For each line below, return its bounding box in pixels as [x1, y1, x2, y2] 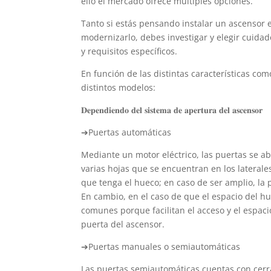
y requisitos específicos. [81, 45, 178, 57]
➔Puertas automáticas [81, 126, 172, 138]
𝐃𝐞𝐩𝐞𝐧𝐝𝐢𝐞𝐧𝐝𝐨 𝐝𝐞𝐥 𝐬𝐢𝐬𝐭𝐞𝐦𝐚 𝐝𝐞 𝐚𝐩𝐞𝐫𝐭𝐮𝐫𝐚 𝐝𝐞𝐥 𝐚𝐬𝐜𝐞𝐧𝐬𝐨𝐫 [81, 103, 263, 116]
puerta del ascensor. [81, 218, 165, 230]
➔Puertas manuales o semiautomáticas [81, 240, 241, 252]
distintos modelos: [81, 81, 156, 93]
